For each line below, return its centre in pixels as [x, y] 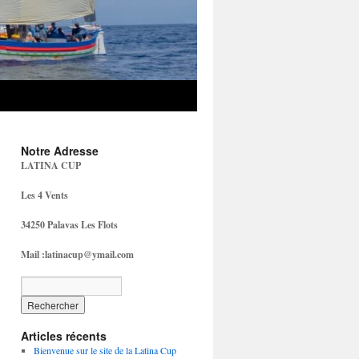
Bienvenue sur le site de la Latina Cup [105, 350]
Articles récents [64, 336]
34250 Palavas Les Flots [69, 225]
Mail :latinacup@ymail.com [77, 254]
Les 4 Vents [44, 195]
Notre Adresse [60, 151]
